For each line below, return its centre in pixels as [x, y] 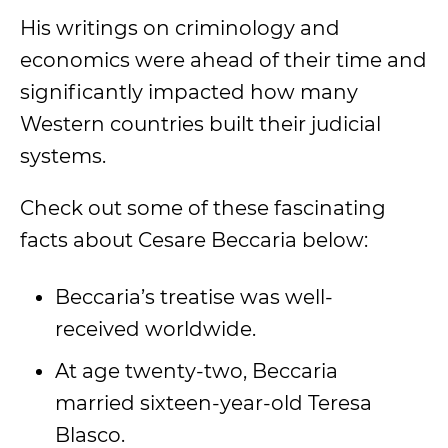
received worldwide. [158, 329]
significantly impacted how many [189, 92]
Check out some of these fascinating [203, 208]
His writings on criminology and [180, 28]
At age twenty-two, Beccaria [196, 371]
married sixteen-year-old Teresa [213, 403]
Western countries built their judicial [200, 124]
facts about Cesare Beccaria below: [196, 240]
